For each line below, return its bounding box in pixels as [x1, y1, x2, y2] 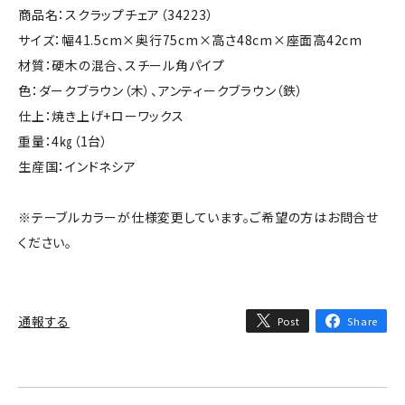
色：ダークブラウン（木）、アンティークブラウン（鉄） [18, 80, 304, 99]
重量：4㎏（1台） [18, 131, 108, 150]
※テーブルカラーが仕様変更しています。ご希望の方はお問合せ [18, 207, 379, 226]
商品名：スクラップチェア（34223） [18, 5, 214, 24]
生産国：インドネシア [18, 156, 137, 175]
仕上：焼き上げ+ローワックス [18, 106, 184, 125]
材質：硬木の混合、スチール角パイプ [18, 55, 225, 74]
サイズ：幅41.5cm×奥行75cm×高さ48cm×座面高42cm [18, 30, 363, 49]
